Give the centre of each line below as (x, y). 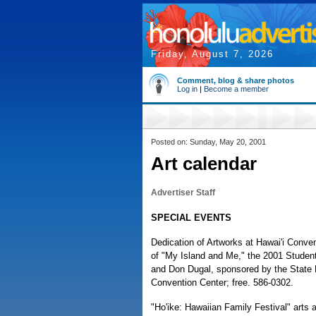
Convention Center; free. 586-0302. (222, 282)
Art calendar (204, 164)
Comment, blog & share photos (236, 80)
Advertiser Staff (183, 193)
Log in (187, 89)
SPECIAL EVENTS (191, 218)
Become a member (236, 89)
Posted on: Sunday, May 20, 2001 (208, 142)
